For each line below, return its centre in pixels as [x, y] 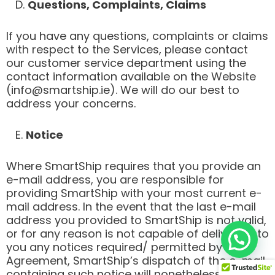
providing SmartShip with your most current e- [134, 193]
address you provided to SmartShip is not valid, [136, 220]
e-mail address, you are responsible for [115, 179]
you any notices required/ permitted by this [126, 247]
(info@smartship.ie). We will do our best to [123, 90]
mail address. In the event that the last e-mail [131, 206]
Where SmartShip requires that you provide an [134, 166]
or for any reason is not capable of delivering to [137, 233]
